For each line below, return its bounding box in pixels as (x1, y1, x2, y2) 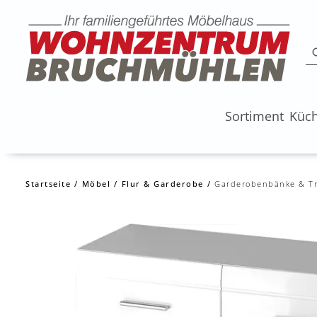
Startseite (25, 178, 71, 189)
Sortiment (224, 108, 284, 125)
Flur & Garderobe (121, 178, 204, 189)
